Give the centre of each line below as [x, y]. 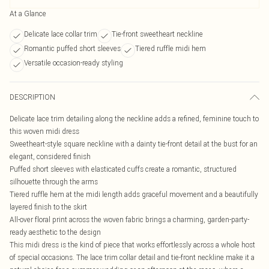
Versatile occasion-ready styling [74, 63]
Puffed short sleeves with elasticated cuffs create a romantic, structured [123, 169]
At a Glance [28, 14]
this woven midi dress [44, 131]
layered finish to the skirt [48, 207]
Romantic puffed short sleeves [72, 48]
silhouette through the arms [54, 182]
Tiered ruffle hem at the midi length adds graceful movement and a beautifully [134, 194]
